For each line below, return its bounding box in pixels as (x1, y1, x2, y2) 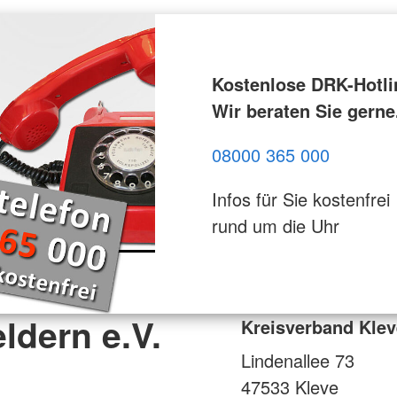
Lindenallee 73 (241, 346, 354, 373)
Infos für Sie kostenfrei (211, 185, 390, 212)
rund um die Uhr (211, 212, 339, 238)
